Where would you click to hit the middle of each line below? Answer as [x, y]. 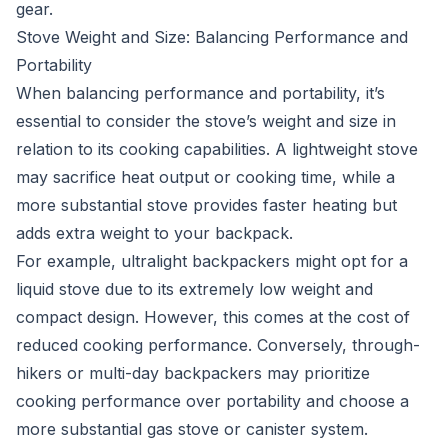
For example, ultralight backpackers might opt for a [212, 261]
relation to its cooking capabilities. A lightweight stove [217, 149]
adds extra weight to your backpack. [154, 233]
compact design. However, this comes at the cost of [213, 317]
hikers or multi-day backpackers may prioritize [193, 373]
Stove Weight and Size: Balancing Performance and [212, 37]
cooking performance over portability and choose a [212, 401]
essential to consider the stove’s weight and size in [206, 121]
